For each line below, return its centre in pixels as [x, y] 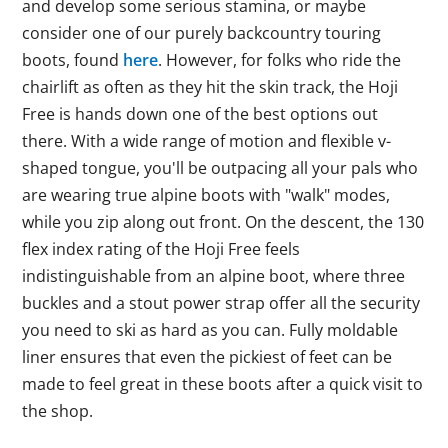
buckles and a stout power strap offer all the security [221, 303]
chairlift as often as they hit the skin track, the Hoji [210, 87]
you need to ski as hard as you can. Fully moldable [210, 330]
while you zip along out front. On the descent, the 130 [223, 222]
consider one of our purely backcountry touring [202, 33]
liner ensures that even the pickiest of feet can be [207, 357]
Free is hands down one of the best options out [200, 114]
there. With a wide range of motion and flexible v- [207, 141]
